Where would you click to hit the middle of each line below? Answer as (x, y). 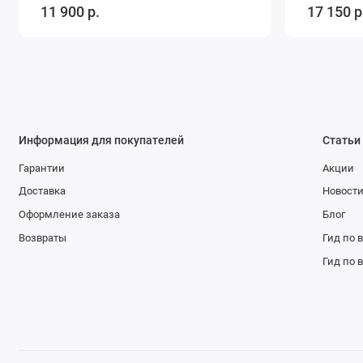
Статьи (341, 141)
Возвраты (42, 237)
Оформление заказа (69, 215)
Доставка (42, 191)
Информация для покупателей (101, 141)
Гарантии (41, 168)
